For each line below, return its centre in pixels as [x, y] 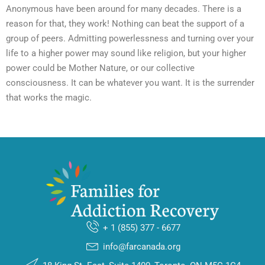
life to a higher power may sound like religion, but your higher [126, 54]
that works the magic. [49, 98]
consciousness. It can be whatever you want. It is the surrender [130, 83]
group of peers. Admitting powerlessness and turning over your [130, 39]
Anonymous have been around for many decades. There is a [124, 9]
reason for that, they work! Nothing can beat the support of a [125, 24]
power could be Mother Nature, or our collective [100, 68]
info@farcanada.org [142, 246]
